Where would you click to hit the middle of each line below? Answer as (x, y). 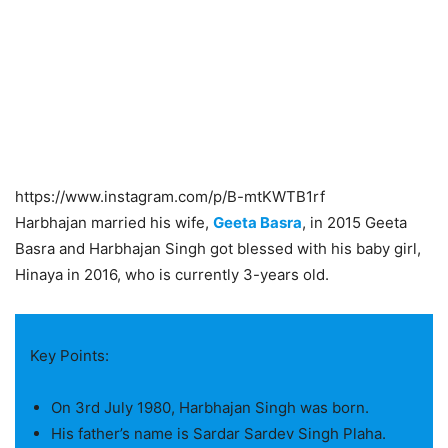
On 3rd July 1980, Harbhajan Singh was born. (210, 407)
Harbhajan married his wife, (114, 222)
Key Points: (69, 355)
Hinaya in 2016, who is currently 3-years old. (172, 274)
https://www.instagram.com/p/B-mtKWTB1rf (170, 196)
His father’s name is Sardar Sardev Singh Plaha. (218, 433)
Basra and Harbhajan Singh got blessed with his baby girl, (218, 248)
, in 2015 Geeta (354, 222)
